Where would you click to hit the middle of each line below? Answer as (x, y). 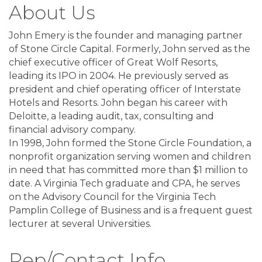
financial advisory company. (72, 129)
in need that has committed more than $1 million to (128, 170)
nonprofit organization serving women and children (130, 156)
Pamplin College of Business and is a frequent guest (131, 210)
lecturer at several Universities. (80, 223)
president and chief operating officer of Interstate (125, 89)
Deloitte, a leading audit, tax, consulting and (111, 116)
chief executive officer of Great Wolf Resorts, (113, 62)
